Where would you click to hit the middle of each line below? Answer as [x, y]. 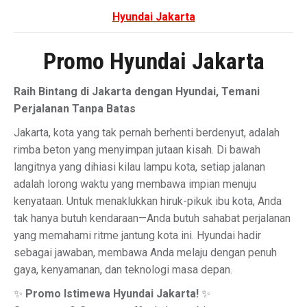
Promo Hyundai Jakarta [153, 61]
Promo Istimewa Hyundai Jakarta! [112, 294]
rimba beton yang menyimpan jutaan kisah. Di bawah [137, 150]
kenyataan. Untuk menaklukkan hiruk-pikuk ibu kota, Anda [148, 201]
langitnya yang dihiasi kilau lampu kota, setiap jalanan [139, 167]
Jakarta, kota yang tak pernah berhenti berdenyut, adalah [147, 133]
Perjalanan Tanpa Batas [75, 109]
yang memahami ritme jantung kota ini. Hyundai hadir [137, 235]
